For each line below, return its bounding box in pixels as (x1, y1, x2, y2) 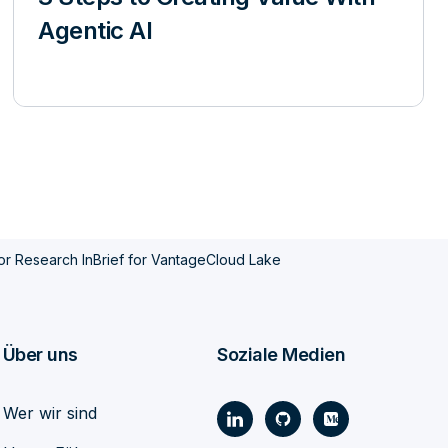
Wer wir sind (2, 403, 97, 423)
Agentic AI (38, 16, 153, 45)
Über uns (2, 344, 78, 365)
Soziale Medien (217, 344, 346, 365)
